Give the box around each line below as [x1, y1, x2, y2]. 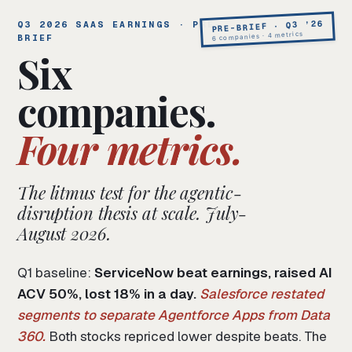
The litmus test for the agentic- [17, 181, 242, 205]
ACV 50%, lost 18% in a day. [17, 285, 196, 303]
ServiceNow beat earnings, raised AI [94, 264, 332, 282]
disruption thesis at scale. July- [17, 201, 247, 225]
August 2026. [17, 222, 111, 246]
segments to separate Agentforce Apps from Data [17, 306, 330, 324]
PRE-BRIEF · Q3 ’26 [211, 17, 324, 35]
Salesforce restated [200, 285, 324, 303]
